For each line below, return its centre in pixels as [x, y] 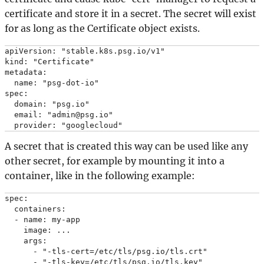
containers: [35, 209]
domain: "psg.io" [47, 104]
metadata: [26, 72]
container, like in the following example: [100, 175]
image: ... [38, 230]
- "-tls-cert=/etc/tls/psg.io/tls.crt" [106, 251]
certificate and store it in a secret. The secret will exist [131, 13]
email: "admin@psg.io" [59, 114]
